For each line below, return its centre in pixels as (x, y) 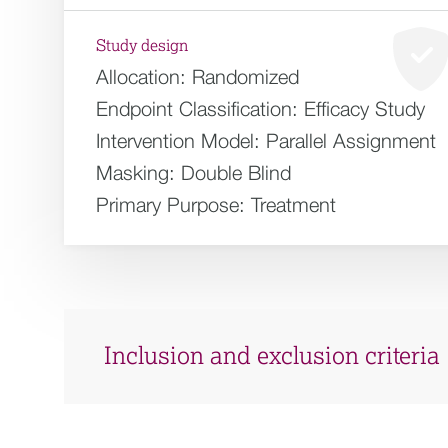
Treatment (293, 204)
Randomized (245, 76)
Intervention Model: (178, 140)
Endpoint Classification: (197, 108)
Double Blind (236, 172)
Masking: (135, 172)
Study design (142, 46)
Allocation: (141, 76)
